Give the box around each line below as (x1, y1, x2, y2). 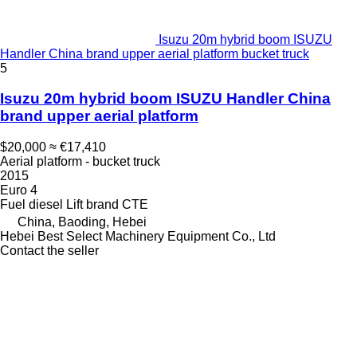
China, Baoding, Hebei (18, 215, 147, 229)
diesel (29, 198, 63, 212)
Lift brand (66, 198, 119, 212)
